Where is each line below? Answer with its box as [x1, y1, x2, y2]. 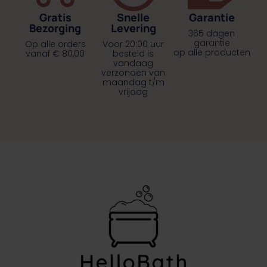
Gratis [39, 10, 72, 24]
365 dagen [188, 27, 235, 39]
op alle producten [173, 46, 250, 58]
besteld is [113, 47, 154, 60]
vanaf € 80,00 [26, 47, 85, 60]
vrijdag [119, 85, 148, 98]
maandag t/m [102, 76, 164, 88]
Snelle [117, 10, 150, 24]
